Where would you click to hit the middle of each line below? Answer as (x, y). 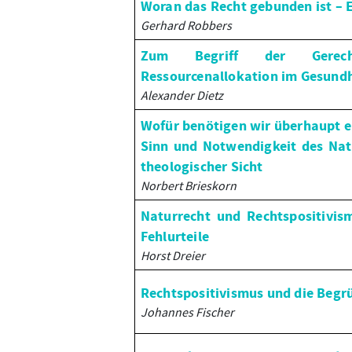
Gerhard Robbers (186, 25)
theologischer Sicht (202, 167)
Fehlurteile (175, 237)
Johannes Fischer (187, 312)
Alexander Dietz (181, 95)
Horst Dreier (172, 255)
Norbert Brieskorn (188, 185)
